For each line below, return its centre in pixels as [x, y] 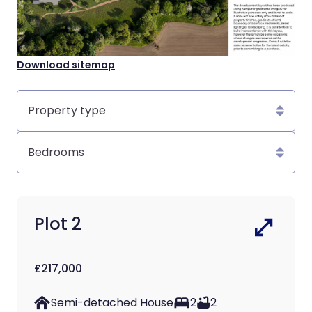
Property [37, 95]
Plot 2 [58, 224]
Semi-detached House [112, 302]
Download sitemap [66, 65]
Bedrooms [41, 137]
